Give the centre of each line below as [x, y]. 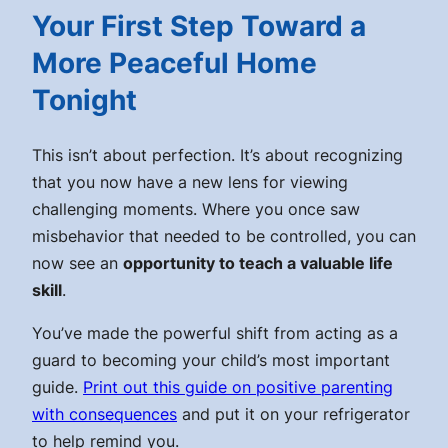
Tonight [84, 100]
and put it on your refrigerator [293, 414]
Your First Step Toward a [199, 26]
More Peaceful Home [174, 63]
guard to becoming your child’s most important [211, 360]
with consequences [104, 414]
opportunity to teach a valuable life [258, 263]
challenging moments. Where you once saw [196, 209]
